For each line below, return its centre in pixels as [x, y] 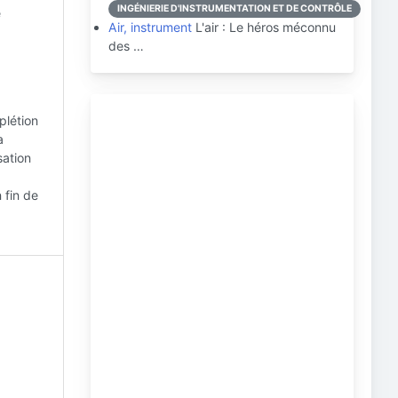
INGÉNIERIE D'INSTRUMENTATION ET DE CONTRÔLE [235, 8]
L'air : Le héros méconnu [264, 27]
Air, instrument [150, 27]
